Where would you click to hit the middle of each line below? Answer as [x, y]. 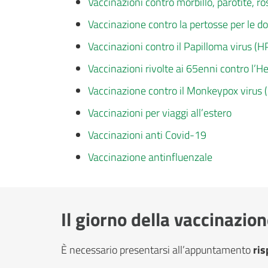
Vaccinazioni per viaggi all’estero [160, 113]
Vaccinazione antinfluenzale [150, 157]
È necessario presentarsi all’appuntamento [157, 249]
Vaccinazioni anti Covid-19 [147, 135]
